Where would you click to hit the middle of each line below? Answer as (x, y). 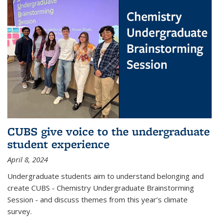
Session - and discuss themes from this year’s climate (98, 199)
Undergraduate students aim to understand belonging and (106, 176)
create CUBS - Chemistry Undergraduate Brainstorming (101, 187)
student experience (58, 144)
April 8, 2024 (28, 159)
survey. (20, 211)
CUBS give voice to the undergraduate (109, 131)
